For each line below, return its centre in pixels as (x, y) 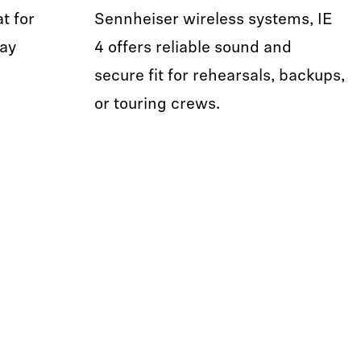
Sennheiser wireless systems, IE (213, 20)
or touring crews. (157, 105)
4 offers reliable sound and (193, 48)
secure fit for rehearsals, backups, (220, 77)
